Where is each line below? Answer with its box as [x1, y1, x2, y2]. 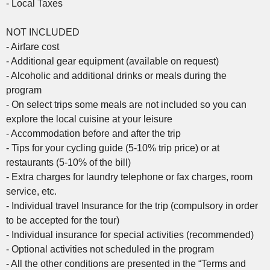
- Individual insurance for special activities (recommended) [6, 229, 254, 240]
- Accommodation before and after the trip [6, 128, 181, 139]
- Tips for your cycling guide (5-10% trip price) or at [6, 142, 219, 153]
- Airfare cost [6, 41, 59, 52]
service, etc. [6, 186, 57, 196]
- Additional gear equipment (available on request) [6, 55, 219, 66]
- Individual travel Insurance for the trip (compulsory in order [6, 200, 258, 211]
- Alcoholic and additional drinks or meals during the [6, 70, 227, 81]
